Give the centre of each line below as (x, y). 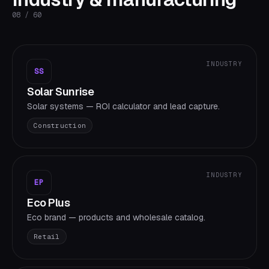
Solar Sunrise (61, 92)
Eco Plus (49, 203)
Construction (60, 125)
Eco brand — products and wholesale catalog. (116, 217)
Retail (47, 237)
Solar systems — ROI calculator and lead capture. (123, 106)
